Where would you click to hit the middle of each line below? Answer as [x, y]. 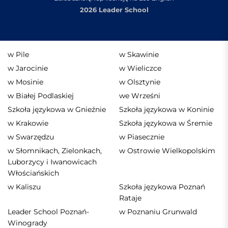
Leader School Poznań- [48, 211]
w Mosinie [25, 82]
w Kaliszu [24, 187]
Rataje [130, 198]
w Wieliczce [140, 68]
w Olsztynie [140, 82]
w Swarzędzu [31, 137]
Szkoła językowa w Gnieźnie [57, 109]
